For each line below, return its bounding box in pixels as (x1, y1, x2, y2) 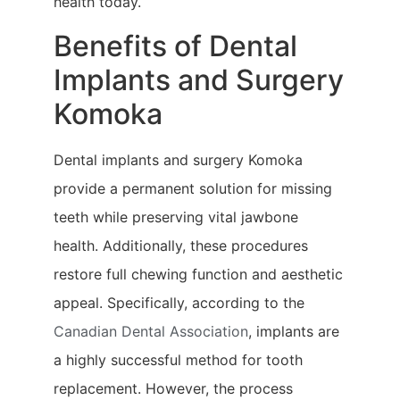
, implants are (248, 321, 339, 340)
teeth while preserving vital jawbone (54, 207, 298, 226)
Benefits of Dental (54, 28, 297, 63)
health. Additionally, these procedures (54, 236, 308, 254)
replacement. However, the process (54, 379, 293, 397)
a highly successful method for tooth (54, 350, 303, 369)
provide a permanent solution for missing (54, 179, 332, 197)
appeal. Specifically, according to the (54, 293, 304, 312)
